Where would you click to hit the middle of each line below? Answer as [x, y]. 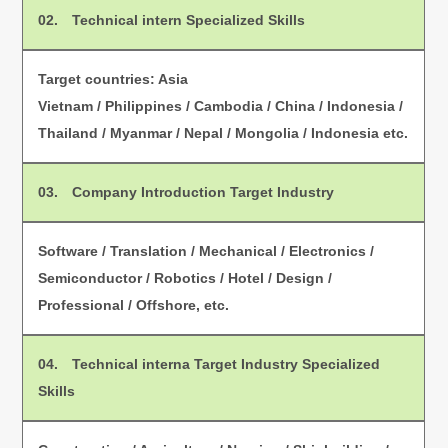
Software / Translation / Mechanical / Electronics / [206, 251]
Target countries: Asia [113, 79]
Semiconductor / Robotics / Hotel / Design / [185, 278]
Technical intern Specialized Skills [189, 20]
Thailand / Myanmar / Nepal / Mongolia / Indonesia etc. [223, 133]
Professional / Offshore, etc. [134, 305]
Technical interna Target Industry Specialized [226, 364]
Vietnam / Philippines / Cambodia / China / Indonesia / [221, 106]
